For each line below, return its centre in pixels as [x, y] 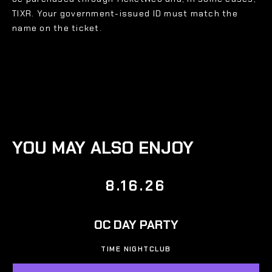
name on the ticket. [57, 28]
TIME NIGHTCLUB [136, 250]
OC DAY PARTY [136, 225]
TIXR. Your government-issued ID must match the [125, 14]
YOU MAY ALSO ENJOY [103, 148]
